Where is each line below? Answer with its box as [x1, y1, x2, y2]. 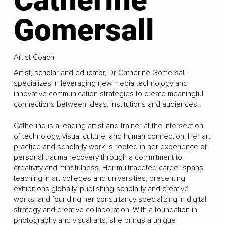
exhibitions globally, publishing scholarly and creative [13, 184, 189, 193]
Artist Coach [13, 53, 54, 62]
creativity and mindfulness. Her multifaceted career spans [13, 163, 203, 172]
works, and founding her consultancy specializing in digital [13, 195, 206, 204]
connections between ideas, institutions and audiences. [13, 100, 199, 109]
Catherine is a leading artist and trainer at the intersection [13, 121, 203, 130]
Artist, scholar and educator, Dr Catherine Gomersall [13, 68, 186, 77]
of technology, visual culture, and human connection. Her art [13, 132, 210, 141]
